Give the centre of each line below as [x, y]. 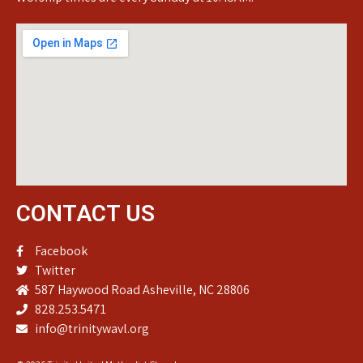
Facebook [61, 250]
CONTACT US [85, 213]
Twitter [55, 270]
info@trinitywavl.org [92, 328]
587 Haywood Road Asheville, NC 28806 [142, 289]
